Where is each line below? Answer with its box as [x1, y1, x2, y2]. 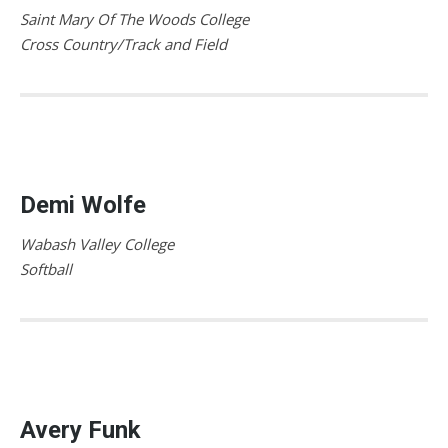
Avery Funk [20, 415, 141, 444]
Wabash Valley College [20, 233, 174, 254]
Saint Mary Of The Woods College [20, 8, 249, 29]
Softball [20, 258, 72, 279]
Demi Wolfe [20, 190, 146, 219]
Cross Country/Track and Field [20, 33, 227, 54]
